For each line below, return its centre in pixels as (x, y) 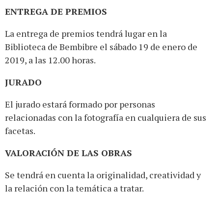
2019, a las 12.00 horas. (50, 60)
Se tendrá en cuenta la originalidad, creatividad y (103, 175)
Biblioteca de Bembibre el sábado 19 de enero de (101, 47)
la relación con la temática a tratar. (74, 188)
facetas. (20, 131)
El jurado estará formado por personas (80, 104)
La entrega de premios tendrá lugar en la (86, 34)
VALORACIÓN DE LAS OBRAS (69, 153)
